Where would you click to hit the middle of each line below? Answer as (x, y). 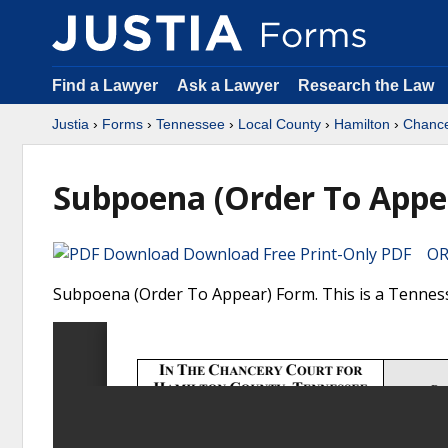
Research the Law (366, 85)
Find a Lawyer (105, 85)
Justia (70, 124)
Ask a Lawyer (230, 85)
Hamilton (362, 124)
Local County (279, 124)
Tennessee (190, 124)
